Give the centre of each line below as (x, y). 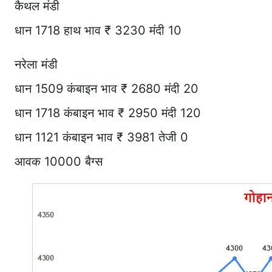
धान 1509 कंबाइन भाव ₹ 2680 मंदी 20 (107, 89)
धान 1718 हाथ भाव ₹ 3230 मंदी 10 (98, 31)
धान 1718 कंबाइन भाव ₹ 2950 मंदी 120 (108, 113)
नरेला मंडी (36, 65)
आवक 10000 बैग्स (59, 162)
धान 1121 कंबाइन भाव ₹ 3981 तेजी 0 (101, 138)
